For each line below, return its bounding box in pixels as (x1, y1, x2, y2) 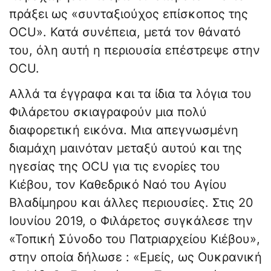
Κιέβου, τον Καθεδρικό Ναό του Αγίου (9, 177, 227, 192)
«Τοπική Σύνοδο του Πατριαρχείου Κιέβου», (9, 232, 260, 247)
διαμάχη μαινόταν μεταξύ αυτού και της (9, 141, 242, 156)
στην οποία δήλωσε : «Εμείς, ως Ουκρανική (9, 250, 262, 265)
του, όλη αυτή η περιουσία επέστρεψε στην (9, 43, 260, 58)
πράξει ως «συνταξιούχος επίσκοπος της (9, 7, 248, 22)
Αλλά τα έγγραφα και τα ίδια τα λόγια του (9, 87, 252, 102)
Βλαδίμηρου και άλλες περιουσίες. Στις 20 (9, 195, 253, 211)
